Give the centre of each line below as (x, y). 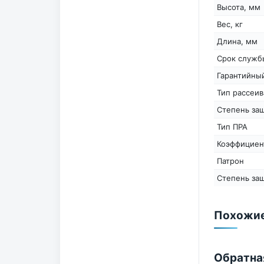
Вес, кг (230, 24)
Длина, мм (237, 41)
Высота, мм (238, 7)
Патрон (230, 161)
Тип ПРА (232, 126)
